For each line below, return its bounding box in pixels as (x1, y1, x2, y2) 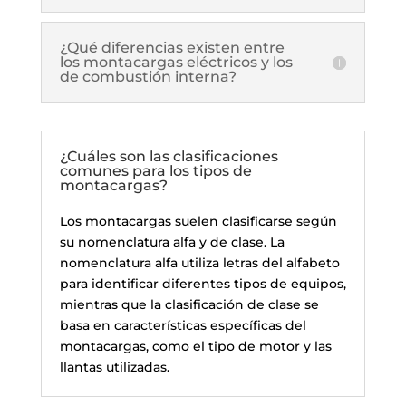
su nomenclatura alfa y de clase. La (59, 233, 285, 250)
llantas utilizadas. (59, 358, 169, 375)
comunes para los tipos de (59, 161, 252, 179)
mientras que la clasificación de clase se (59, 295, 319, 313)
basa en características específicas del (59, 316, 306, 333)
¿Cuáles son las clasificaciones (59, 147, 278, 165)
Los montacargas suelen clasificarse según (59, 212, 337, 229)
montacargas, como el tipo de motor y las (59, 337, 332, 354)
